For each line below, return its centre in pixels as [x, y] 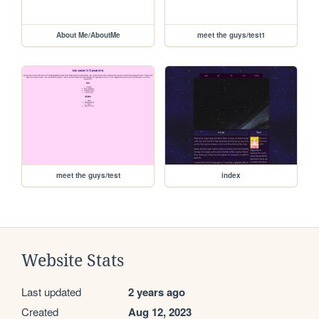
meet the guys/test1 [231, 35]
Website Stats [73, 261]
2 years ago [157, 292]
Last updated [51, 292]
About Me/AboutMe [88, 35]
